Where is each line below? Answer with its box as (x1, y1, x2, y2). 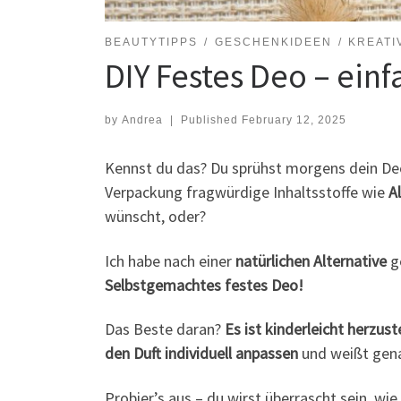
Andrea (122, 114, 163, 127)
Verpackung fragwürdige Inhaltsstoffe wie (105, 182, 388, 203)
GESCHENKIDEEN (214, 36, 332, 49)
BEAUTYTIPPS (105, 36, 198, 49)
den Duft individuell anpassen (105, 343, 298, 364)
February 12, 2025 (241, 114, 346, 127)
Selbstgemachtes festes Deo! (105, 274, 303, 295)
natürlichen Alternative (235, 250, 387, 271)
